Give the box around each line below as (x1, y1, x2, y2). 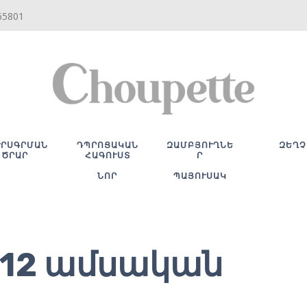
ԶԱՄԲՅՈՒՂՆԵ (166, 139, 234, 150)
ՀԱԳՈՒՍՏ (84, 149, 130, 160)
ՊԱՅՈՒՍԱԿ (173, 170, 227, 181)
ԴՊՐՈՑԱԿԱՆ (76, 139, 138, 150)
